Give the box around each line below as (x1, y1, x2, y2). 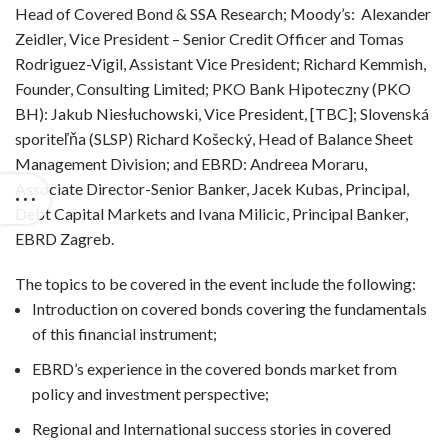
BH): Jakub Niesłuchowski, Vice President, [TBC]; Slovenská (15, 104, 429, 123)
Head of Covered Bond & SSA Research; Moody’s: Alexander (15, 4, 431, 23)
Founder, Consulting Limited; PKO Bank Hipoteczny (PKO (15, 79, 411, 98)
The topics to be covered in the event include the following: (15, 274, 416, 293)
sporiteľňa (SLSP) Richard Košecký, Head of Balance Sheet (15, 129, 413, 148)
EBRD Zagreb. (15, 229, 114, 248)
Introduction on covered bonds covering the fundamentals (32, 299, 427, 318)
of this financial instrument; (32, 324, 217, 343)
